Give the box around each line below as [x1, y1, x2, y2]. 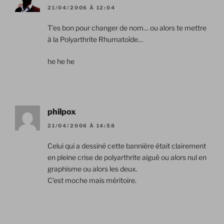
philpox [47, 106, 76, 116]
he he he [47, 56, 74, 65]
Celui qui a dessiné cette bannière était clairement [47, 141, 206, 150]
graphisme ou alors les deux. [47, 164, 137, 173]
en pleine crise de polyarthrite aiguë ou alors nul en [47, 153, 206, 162]
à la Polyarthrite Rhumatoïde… [47, 34, 143, 43]
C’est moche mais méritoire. [47, 176, 136, 185]
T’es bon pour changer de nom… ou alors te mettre [47, 23, 206, 32]
